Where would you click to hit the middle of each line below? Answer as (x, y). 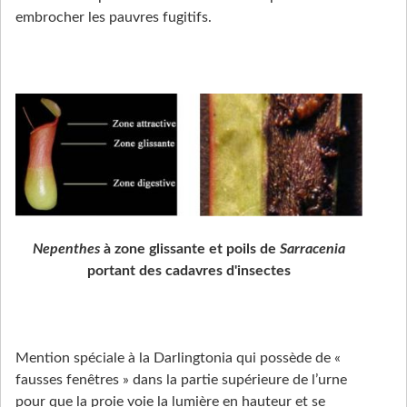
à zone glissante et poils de (190, 248)
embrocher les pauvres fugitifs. (114, 17)
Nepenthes (66, 248)
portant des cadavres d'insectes (189, 270)
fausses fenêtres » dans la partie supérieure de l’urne (181, 379)
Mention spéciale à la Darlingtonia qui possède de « (178, 357)
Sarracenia (313, 248)
